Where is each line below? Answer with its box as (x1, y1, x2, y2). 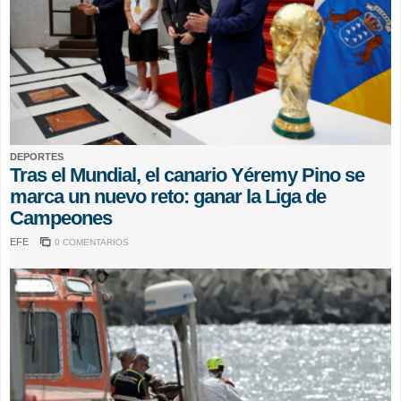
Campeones (10, 206, 112, 229)
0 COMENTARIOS (55, 236, 129, 247)
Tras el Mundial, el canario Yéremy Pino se (10, 163, 364, 186)
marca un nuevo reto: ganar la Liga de (10, 184, 326, 208)
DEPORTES (10, 150, 64, 162)
